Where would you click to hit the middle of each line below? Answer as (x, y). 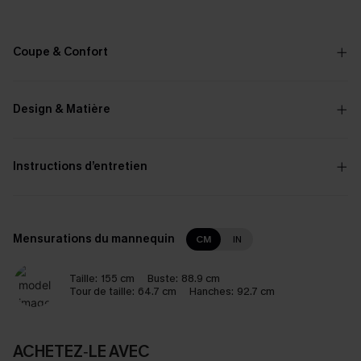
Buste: (163, 278)
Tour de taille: (102, 291)
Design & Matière (62, 109)
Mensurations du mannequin (95, 239)
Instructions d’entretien (80, 166)
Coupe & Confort (60, 52)
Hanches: (212, 291)
